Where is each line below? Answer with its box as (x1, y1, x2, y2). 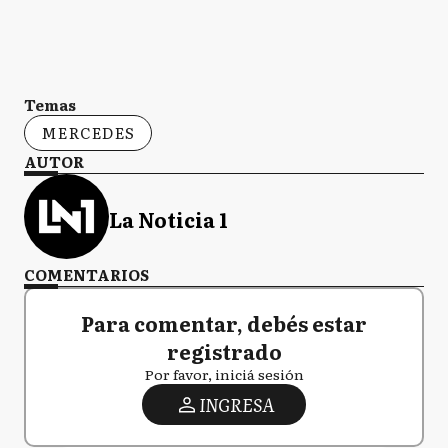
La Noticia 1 (109, 203, 228, 234)
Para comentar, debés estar (81, 308, 367, 338)
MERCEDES (41, 121, 135, 144)
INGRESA (198, 391, 274, 418)
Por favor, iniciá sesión (144, 364, 304, 384)
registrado (166, 336, 282, 366)
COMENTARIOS (24, 263, 149, 286)
